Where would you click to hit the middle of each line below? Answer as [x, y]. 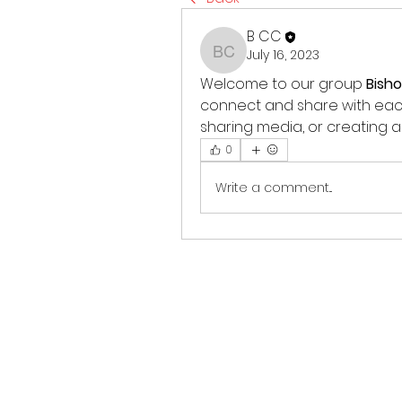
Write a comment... [274, 187]
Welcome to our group [283, 84]
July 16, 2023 [283, 55]
